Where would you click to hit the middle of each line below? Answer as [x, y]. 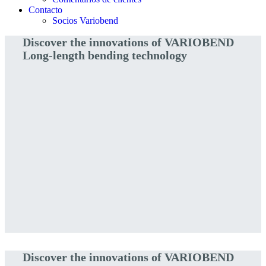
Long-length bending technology [105, 55]
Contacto [45, 10]
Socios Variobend [85, 20]
